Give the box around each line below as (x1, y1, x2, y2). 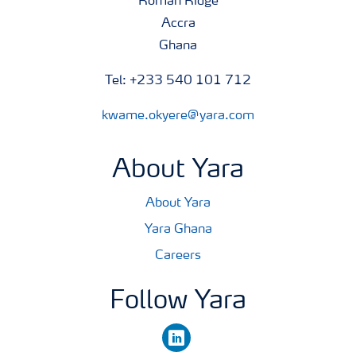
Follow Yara (110, 289, 246, 315)
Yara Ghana (144, 223, 212, 236)
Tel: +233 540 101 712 (105, 75, 251, 87)
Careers (155, 250, 201, 262)
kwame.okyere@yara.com (102, 110, 254, 122)
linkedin (161, 327, 206, 340)
